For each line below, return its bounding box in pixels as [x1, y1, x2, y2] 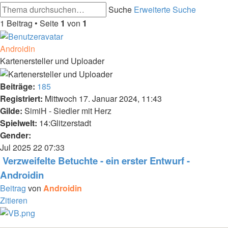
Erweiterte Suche [134, 4, 196, 15]
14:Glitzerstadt [37, 117, 91, 129]
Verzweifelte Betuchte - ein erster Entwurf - [3, 153, 190, 167]
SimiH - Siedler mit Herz [22, 104, 111, 117]
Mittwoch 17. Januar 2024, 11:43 [43, 92, 162, 104]
